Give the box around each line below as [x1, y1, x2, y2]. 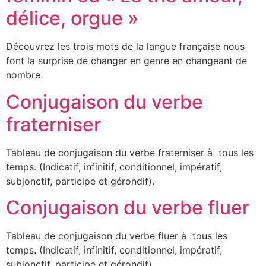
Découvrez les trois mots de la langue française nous [6, 40, 245, 53]
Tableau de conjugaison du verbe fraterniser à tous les [6, 146, 254, 159]
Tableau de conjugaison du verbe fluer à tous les [6, 230, 227, 242]
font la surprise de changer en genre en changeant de [6, 55, 247, 67]
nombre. [6, 69, 43, 81]
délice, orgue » [6, 7, 138, 30]
